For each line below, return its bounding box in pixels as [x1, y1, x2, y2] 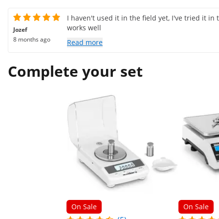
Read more [67, 38, 103, 47]
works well [67, 23, 101, 32]
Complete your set [8, 61, 143, 81]
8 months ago [13, 35, 50, 44]
